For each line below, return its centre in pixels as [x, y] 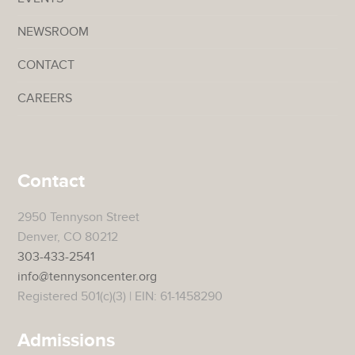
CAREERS [45, 99]
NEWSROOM [53, 32]
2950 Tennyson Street [79, 218]
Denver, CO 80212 [68, 237]
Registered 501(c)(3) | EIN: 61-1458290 [120, 297]
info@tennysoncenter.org [88, 277]
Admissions [67, 341]
